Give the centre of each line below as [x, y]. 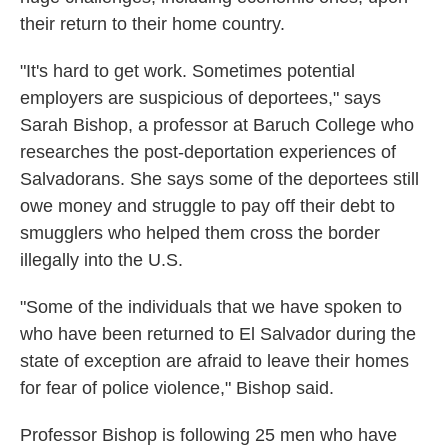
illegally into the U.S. [101, 260]
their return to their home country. [152, 24]
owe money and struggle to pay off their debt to [207, 206]
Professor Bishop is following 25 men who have [208, 435]
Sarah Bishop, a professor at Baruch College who [217, 125]
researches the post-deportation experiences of [208, 152]
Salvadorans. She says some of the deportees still [219, 179]
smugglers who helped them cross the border [200, 233]
